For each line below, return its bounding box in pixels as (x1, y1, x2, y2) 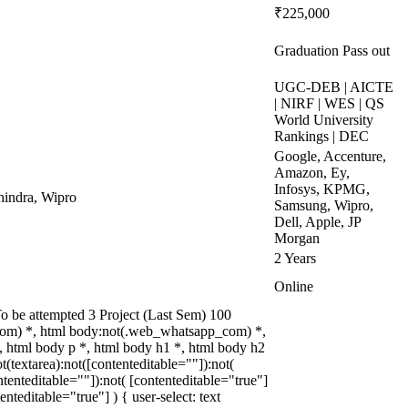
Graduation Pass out (274, 43, 390, 58)
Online (274, 279, 313, 294)
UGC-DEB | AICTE (274, 79, 393, 95)
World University (274, 112, 373, 127)
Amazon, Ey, (274, 165, 350, 180)
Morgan (274, 230, 320, 246)
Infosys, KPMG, (274, 181, 370, 197)
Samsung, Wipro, (274, 198, 373, 213)
